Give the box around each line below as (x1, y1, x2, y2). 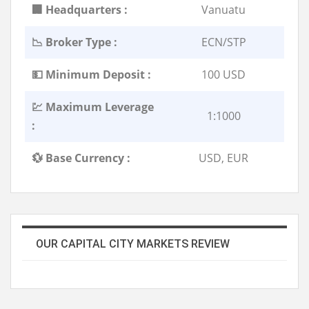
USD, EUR (199, 150, 248, 166)
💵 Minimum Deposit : (32, 66, 151, 82)
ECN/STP (201, 34, 246, 50)
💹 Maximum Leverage (32, 99, 154, 114)
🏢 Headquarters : (32, 1, 128, 17)
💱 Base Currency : (32, 150, 130, 166)
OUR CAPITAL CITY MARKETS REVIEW (36, 237, 230, 250)
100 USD (201, 66, 246, 82)
